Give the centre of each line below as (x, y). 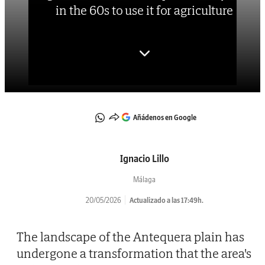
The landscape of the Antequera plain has (130, 236)
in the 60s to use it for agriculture (144, 10)
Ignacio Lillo (144, 158)
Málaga (144, 179)
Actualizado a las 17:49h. (166, 200)
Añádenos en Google (164, 117)
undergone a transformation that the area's (134, 253)
